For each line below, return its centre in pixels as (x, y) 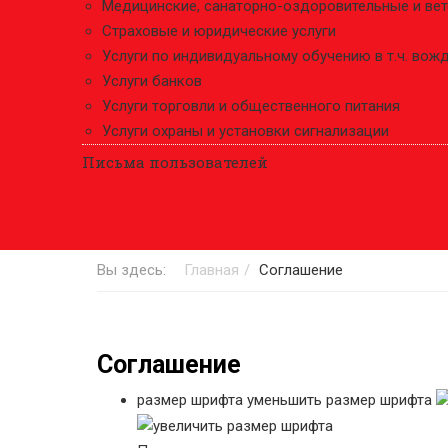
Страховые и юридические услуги (219, 31)
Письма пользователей (175, 162)
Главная (211, 270)
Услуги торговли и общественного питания (251, 106)
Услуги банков (152, 81)
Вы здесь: (135, 270)
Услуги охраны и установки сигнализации (245, 131)
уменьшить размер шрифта (339, 400)
